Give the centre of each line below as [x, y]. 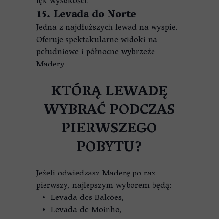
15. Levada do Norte [86, 15]
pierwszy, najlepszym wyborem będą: [104, 186]
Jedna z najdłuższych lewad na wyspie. [107, 28]
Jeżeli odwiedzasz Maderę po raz [96, 174]
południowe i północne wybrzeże [96, 53]
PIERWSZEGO [109, 130]
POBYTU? [109, 148]
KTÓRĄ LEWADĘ [109, 93]
